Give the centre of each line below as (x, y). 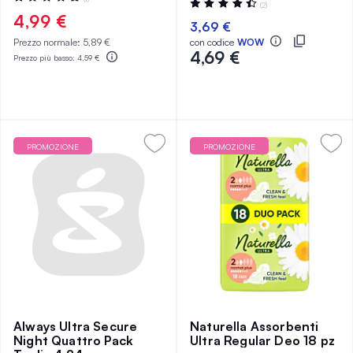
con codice (212, 42)
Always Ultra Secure (76, 326)
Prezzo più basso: (45, 57)
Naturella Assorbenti (255, 326)
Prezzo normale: (48, 42)
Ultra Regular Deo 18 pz (262, 340)
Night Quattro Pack (74, 340)
